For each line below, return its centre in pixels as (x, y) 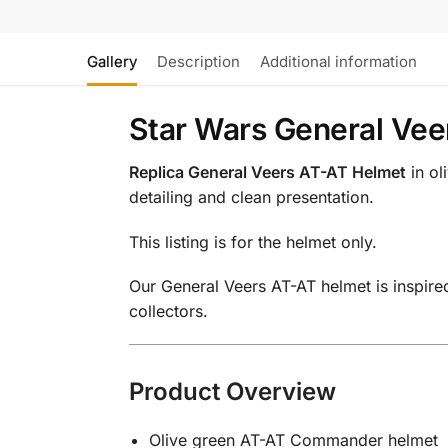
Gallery (112, 62)
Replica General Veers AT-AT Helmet (267, 172)
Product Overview (232, 391)
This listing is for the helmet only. (252, 241)
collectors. (168, 311)
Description (198, 62)
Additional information (338, 62)
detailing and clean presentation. (251, 197)
